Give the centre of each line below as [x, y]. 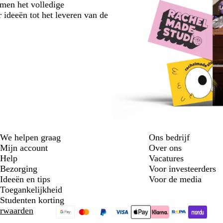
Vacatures [166, 159]
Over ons [165, 148]
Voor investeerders [182, 169]
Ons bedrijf [169, 138]
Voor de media [175, 179]
